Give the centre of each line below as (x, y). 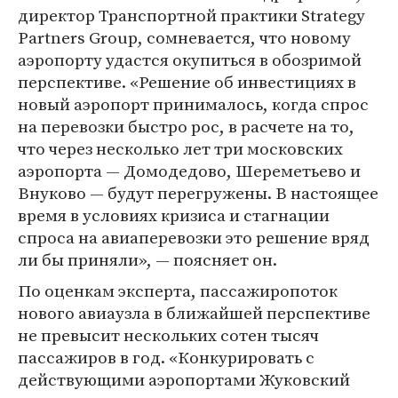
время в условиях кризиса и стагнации (174, 215)
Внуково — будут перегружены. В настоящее (198, 193)
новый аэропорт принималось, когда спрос (193, 104)
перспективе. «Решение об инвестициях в (187, 82)
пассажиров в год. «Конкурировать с (166, 357)
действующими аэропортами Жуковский (184, 379)
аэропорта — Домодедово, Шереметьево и (189, 171)
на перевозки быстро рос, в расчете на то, (186, 126)
